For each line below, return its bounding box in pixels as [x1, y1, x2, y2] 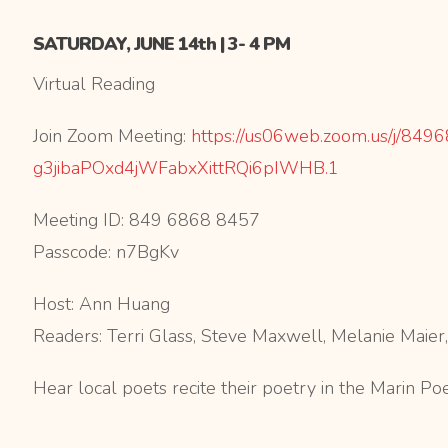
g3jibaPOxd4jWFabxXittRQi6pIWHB [32, 155, 325, 180]
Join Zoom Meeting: [32, 123, 191, 148]
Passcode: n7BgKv [32, 239, 179, 264]
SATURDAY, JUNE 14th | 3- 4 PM [32, 31, 290, 56]
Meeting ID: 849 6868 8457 [32, 207, 260, 232]
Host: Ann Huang [32, 291, 170, 316]
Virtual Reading [32, 71, 155, 96]
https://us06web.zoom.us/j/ [190, 123, 401, 148]
